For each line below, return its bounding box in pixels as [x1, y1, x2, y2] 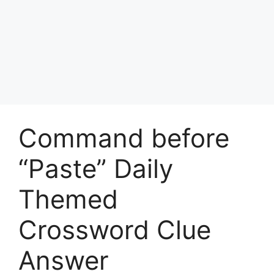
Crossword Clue [18, 213, 211, 245]
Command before [18, 122, 229, 154]
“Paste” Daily [18, 152, 173, 184]
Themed [18, 183, 118, 215]
